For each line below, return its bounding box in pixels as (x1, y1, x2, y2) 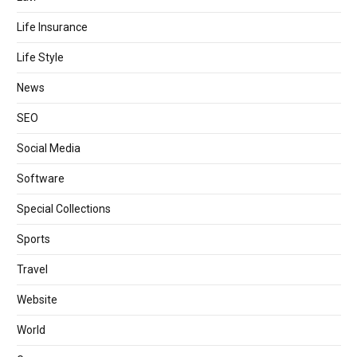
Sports (17, 233, 50, 246)
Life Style (17, 51, 64, 65)
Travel (17, 263, 48, 277)
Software (17, 172, 65, 186)
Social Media (17, 142, 80, 155)
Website (17, 293, 57, 307)
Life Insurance (17, 21, 88, 34)
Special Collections (17, 202, 111, 216)
